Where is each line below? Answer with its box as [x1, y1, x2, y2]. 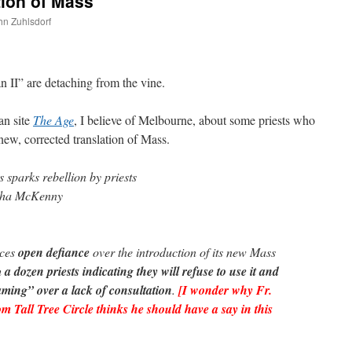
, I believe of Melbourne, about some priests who [74, 111, 315, 128]
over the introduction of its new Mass [90, 243, 276, 260]
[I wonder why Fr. [178, 280, 272, 299]
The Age [33, 111, 74, 128]
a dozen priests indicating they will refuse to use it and [5, 262, 279, 280]
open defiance [18, 243, 90, 261]
